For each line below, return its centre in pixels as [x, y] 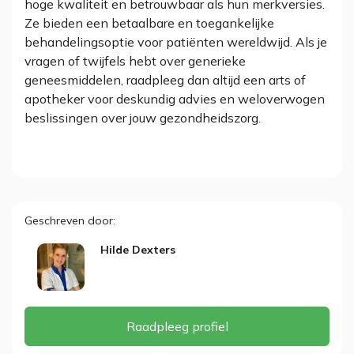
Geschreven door [69, 220]
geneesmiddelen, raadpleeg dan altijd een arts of [165, 80]
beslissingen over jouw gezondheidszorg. [143, 118]
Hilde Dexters [138, 250]
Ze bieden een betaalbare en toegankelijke [149, 23]
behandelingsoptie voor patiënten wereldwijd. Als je [176, 42]
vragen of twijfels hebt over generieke [135, 61]
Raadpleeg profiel [177, 326]
